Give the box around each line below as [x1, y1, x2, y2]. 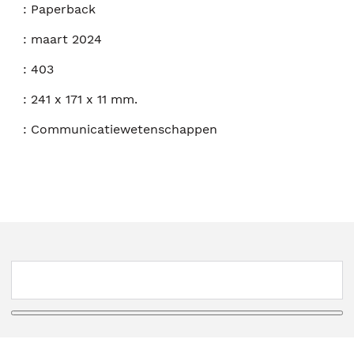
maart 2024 [31, 31, 102, 47]
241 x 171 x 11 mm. [31, 91, 137, 107]
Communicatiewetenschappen [31, 121, 217, 137]
